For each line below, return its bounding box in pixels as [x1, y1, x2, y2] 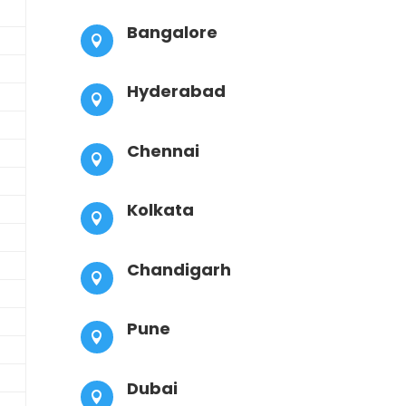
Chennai [127, 139, 200, 162]
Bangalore [127, 20, 218, 43]
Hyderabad [127, 80, 227, 103]
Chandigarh [127, 257, 232, 281]
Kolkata [127, 198, 195, 222]
